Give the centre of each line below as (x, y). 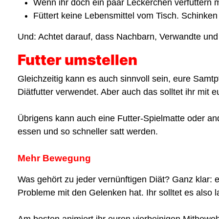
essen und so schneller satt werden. (88, 131)
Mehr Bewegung (54, 158)
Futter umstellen (77, 59)
